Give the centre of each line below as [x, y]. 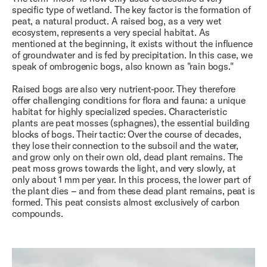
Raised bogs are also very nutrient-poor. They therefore [124, 89]
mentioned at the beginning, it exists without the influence [132, 44]
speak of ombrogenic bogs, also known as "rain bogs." [123, 66]
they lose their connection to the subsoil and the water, [125, 146]
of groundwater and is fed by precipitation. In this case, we [132, 55]
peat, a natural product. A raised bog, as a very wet [117, 21]
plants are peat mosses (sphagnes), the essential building [131, 123]
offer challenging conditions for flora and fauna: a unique [129, 100]
